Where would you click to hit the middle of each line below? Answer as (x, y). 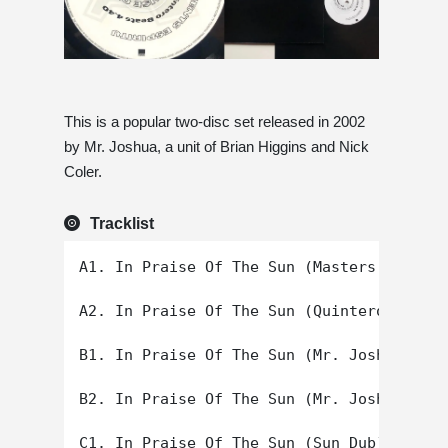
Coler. (83, 172)
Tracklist (122, 224)
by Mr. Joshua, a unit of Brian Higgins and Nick (216, 147)
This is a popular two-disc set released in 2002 (214, 122)
